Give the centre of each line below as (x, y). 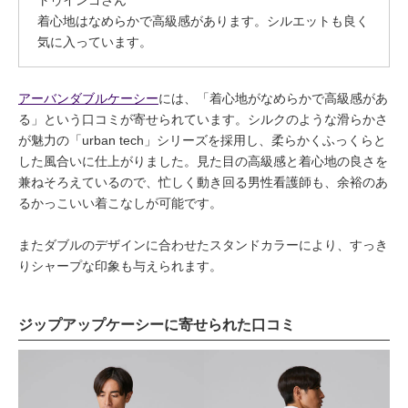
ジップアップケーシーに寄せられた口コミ (157, 325)
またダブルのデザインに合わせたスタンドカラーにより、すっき (203, 245)
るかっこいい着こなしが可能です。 (120, 203)
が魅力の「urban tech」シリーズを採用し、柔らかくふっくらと (202, 140)
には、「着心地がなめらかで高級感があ (273, 98)
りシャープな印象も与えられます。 (120, 266)
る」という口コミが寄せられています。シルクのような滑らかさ (203, 119)
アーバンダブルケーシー (88, 98)
